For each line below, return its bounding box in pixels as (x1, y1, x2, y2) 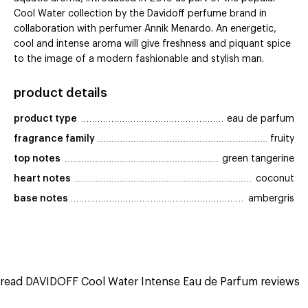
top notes (14, 154, 60, 164)
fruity (270, 134, 294, 144)
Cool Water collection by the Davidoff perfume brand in (14, 9, 267, 19)
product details (14, 87, 107, 100)
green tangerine (222, 154, 294, 164)
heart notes (14, 174, 71, 184)
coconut (256, 174, 294, 184)
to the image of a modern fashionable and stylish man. (14, 54, 264, 65)
